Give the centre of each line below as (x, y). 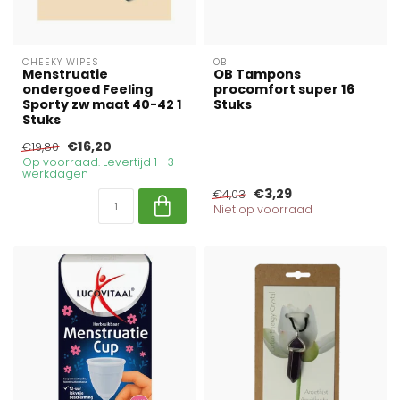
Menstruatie (65, 75)
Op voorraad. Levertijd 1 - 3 (98, 162)
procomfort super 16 (284, 90)
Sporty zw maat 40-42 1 (102, 105)
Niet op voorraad (263, 210)
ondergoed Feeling (87, 90)
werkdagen (55, 174)
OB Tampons (257, 75)
